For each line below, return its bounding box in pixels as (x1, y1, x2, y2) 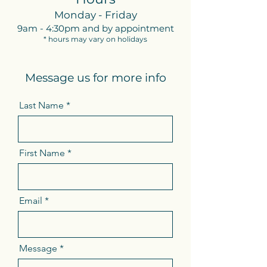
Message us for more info (24, 71, 166, 85)
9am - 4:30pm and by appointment (17, 23, 174, 34)
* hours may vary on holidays (44, 35, 147, 44)
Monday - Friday (54, 9, 137, 21)
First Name (19, 147, 65, 159)
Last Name (19, 100, 64, 111)
